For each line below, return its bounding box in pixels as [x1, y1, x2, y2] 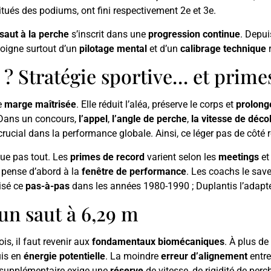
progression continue [148, 28, 240, 40]
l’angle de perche [112, 113, 187, 125]
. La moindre [105, 250, 161, 263]
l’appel [79, 113, 108, 125]
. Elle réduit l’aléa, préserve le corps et [76, 99, 236, 111]
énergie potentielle [24, 250, 105, 263]
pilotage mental [79, 42, 147, 54]
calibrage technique [180, 42, 266, 54]
